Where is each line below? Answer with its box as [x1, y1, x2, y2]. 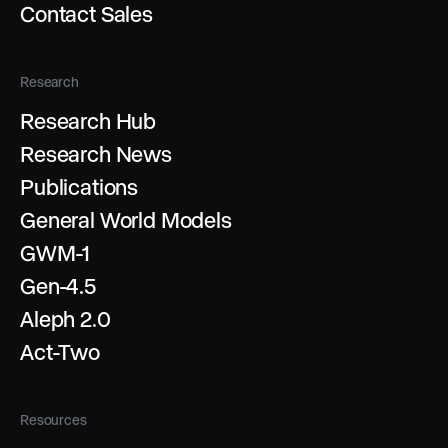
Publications [20, 174, 139, 199]
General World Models [20, 207, 232, 232]
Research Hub [20, 108, 157, 133]
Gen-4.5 [20, 273, 96, 298]
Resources [20, 411, 87, 428]
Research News [20, 141, 172, 166]
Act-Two [20, 339, 100, 364]
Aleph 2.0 [20, 306, 111, 331]
